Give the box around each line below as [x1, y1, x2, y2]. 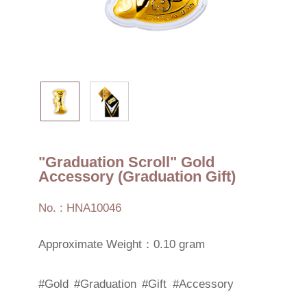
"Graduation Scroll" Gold [38, 153, 214, 171]
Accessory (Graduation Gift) [38, 167, 236, 185]
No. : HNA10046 [38, 201, 121, 214]
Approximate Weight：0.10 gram [38, 238, 205, 251]
